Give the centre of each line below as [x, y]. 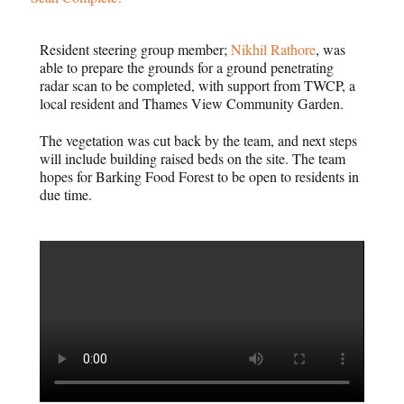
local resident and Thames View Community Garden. [192, 103]
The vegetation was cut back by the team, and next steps [199, 140]
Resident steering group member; [136, 49]
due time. [66, 194]
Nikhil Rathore [274, 49]
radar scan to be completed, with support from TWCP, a [198, 85]
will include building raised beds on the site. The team [193, 158]
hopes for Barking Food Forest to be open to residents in [200, 176]
